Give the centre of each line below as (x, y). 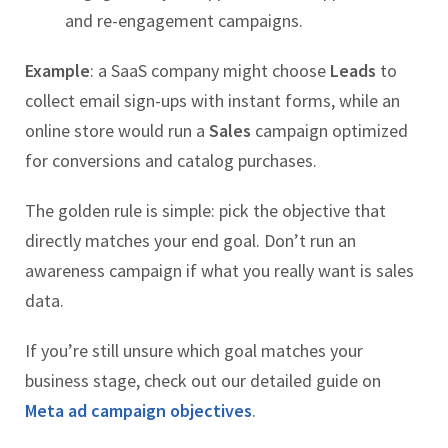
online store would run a (117, 131)
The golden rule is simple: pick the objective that (205, 211)
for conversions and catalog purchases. (171, 161)
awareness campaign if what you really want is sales (219, 271)
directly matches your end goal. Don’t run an (190, 241)
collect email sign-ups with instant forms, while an (212, 101)
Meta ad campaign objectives (138, 411)
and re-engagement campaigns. (184, 21)
